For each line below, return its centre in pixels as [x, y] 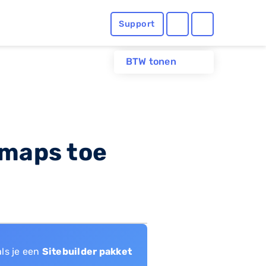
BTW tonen [151, 62]
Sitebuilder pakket [87, 251]
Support [137, 24]
